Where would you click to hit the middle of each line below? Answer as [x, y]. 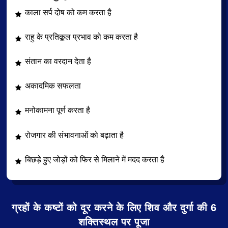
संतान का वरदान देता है [58, 61]
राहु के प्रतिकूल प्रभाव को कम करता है [81, 37]
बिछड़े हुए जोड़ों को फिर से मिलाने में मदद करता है [95, 159]
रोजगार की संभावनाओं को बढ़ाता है [74, 135]
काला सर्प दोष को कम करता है [68, 12]
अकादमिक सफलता [53, 86]
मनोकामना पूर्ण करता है [58, 110]
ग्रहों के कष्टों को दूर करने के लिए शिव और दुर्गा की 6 [114, 207]
